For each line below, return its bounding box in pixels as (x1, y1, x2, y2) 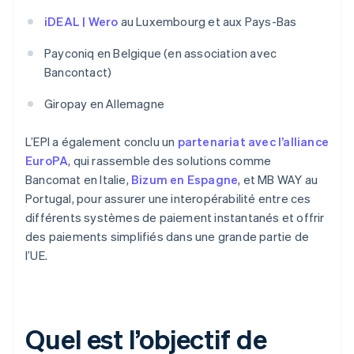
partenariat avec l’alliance (177, 134, 330, 150)
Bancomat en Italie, (25, 171, 131, 188)
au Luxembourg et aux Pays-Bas (118, 13, 297, 30)
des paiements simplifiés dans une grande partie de (25, 228, 310, 245)
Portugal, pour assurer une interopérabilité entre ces (25, 190, 311, 207)
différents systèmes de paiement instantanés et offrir (25, 209, 325, 226)
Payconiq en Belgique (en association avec (44, 45, 277, 62)
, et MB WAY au (238, 171, 318, 188)
